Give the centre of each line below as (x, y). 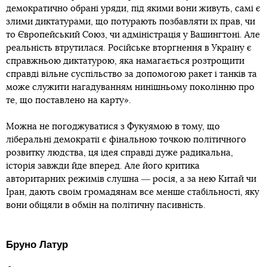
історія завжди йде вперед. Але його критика (103, 166)
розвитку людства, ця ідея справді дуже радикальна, (119, 153)
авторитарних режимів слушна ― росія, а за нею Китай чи (131, 179)
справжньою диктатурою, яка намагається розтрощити (125, 61)
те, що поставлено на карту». (69, 101)
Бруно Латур (37, 245)
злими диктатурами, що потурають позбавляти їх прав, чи (131, 22)
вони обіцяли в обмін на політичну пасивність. (106, 206)
